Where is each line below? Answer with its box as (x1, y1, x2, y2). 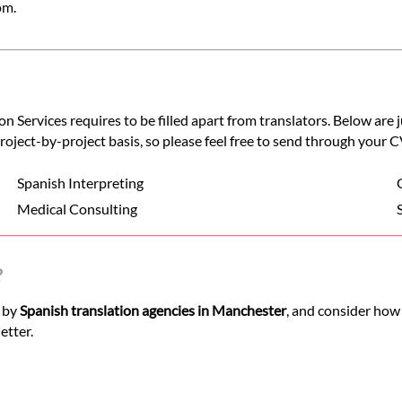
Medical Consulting (16, 200, 137, 218)
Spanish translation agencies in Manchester (19, 301, 286, 319)
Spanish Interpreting (16, 174, 144, 192)
